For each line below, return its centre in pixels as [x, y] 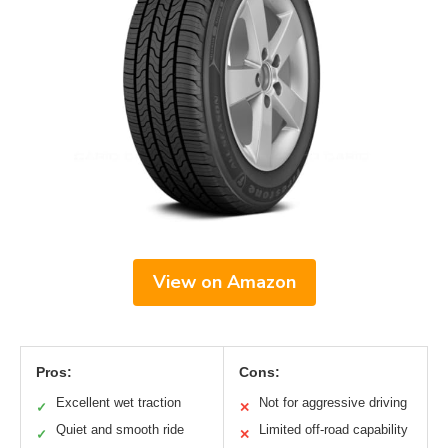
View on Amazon [224, 281]
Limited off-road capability [333, 429]
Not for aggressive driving [333, 402]
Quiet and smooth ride [120, 429]
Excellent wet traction [118, 402]
